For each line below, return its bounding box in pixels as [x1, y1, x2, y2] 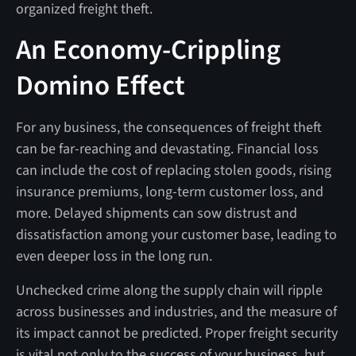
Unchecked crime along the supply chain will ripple [15, 280, 323, 300]
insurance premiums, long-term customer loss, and [15, 181, 323, 202]
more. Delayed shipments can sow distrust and [15, 203, 297, 223]
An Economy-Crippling [15, 29, 281, 70]
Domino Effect [15, 65, 196, 106]
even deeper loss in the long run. [15, 246, 212, 266]
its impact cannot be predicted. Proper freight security [15, 323, 338, 343]
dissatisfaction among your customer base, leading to [15, 224, 337, 245]
